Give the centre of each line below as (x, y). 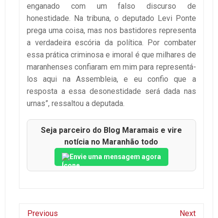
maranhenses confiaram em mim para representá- (111, 67)
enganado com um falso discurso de (111, 6)
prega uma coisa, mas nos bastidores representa (111, 30)
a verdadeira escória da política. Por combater (111, 42)
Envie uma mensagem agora (115, 156)
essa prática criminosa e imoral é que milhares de (111, 54)
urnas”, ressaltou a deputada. (76, 103)
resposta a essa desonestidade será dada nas (111, 91)
